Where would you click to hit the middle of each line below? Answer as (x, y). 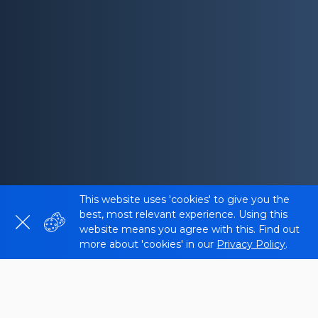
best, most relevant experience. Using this (184, 214)
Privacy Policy (251, 244)
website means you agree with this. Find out (190, 229)
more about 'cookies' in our (148, 244)
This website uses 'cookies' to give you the (185, 199)
